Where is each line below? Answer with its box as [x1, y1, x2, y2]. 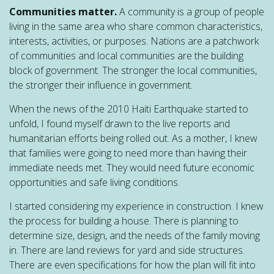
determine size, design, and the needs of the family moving [9, 229, 260, 243]
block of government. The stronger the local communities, [9, 64, 257, 78]
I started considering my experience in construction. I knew [9, 199, 264, 213]
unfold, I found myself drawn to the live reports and [9, 117, 230, 131]
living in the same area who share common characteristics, [9, 20, 262, 34]
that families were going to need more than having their [9, 146, 247, 160]
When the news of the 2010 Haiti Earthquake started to [9, 102, 248, 116]
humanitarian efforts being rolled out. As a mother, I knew [9, 131, 257, 146]
